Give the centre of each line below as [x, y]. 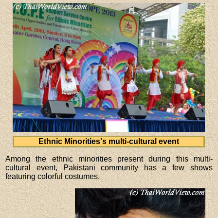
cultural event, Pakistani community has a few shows [109, 167]
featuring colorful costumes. [53, 176]
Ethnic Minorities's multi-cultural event [109, 141]
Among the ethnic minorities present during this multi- [109, 159]
